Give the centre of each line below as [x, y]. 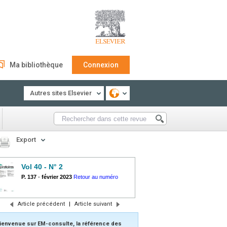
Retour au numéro [96, 177]
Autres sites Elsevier [61, 93]
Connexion [101, 65]
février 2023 [57, 177]
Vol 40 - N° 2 [42, 167]
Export [26, 140]
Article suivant [93, 204]
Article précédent [41, 204]
